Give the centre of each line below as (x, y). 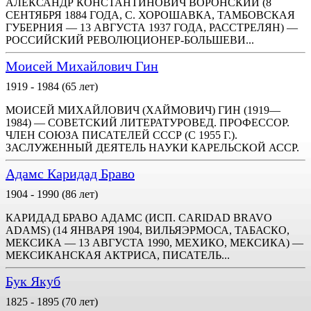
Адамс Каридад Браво (70, 174)
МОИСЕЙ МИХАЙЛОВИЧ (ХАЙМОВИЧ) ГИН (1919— (143, 110)
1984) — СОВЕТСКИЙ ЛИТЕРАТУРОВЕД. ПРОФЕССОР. (148, 123)
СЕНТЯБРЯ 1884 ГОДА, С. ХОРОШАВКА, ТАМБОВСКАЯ (150, 15)
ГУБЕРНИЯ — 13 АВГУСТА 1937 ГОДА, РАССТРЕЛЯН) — (152, 27)
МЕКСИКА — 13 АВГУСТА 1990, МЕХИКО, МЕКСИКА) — (154, 243)
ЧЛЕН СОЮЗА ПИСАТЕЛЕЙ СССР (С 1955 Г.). (121, 135)
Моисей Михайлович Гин (82, 66)
